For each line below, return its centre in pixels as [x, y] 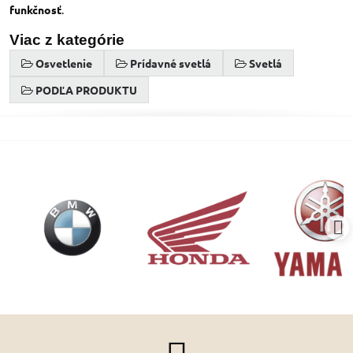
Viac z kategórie [67, 40]
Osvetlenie [64, 63]
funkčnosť [35, 9]
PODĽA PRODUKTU [86, 90]
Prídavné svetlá [171, 63]
